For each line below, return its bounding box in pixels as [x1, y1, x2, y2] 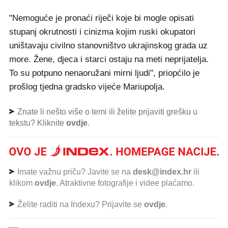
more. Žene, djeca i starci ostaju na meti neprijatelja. [9, 54, 209, 65]
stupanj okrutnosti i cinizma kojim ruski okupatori [9, 27, 195, 37]
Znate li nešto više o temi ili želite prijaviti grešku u [15, 107, 197, 117]
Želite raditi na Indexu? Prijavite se [15, 200, 144, 209]
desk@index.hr [133, 167, 191, 177]
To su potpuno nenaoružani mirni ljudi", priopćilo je [9, 68, 199, 78]
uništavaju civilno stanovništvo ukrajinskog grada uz [9, 41, 208, 51]
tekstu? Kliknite [9, 119, 66, 128]
